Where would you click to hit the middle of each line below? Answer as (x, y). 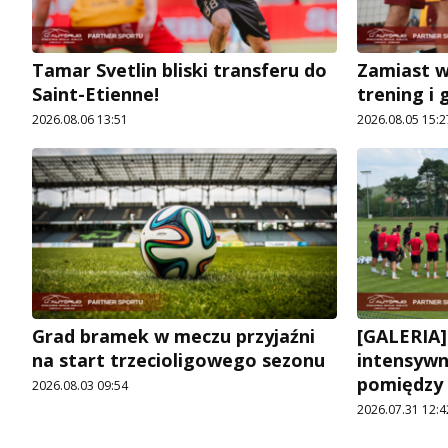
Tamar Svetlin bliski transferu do (179, 69)
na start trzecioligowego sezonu (178, 360)
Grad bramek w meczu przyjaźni (173, 336)
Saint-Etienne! (95, 93)
